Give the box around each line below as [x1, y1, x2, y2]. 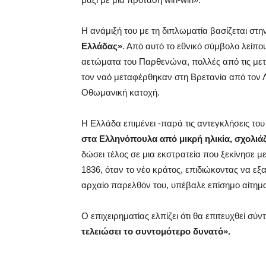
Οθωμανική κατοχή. [81, 87, 160, 98]
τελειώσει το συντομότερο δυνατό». [81, 226, 230, 237]
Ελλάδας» [81, 41, 122, 52]
